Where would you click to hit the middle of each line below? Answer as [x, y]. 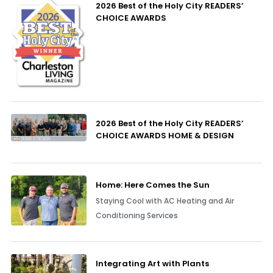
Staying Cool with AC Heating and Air [165, 200]
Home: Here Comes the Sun [152, 185]
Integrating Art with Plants [152, 263]
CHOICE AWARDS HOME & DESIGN [165, 135]
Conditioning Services [136, 215]
